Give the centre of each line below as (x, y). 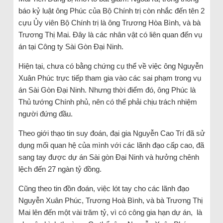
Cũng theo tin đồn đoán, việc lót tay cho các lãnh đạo (104, 188)
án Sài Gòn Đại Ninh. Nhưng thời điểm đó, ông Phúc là (107, 90)
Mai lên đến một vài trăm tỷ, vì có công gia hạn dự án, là (110, 212)
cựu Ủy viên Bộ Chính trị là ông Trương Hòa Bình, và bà (109, 22)
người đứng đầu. (45, 113)
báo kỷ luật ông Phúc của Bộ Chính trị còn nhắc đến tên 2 (111, 10)
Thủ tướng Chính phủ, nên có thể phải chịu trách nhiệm (108, 102)
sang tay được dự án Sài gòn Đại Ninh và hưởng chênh (109, 157)
